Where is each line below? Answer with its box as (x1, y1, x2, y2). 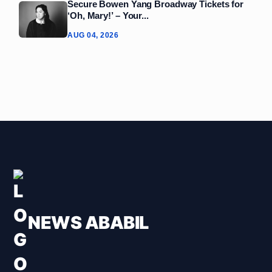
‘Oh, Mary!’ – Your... (67, 10, 149, 21)
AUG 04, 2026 (67, 30, 118, 39)
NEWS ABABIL (28, 211, 149, 233)
